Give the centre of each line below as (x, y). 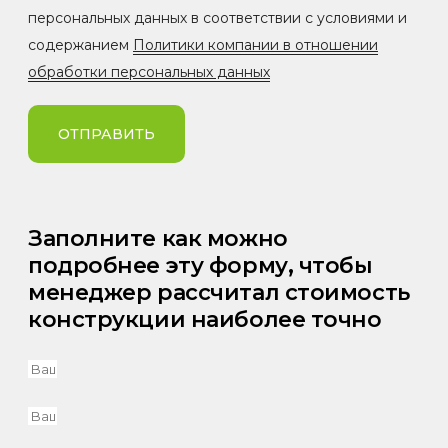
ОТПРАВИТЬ (106, 133)
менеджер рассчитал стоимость (219, 292)
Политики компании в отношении (255, 44)
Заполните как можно (158, 238)
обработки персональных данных (149, 71)
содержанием (80, 44)
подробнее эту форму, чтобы (200, 265)
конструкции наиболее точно (205, 319)
